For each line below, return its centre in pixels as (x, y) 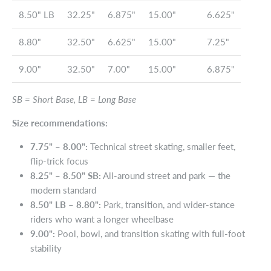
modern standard (63, 190)
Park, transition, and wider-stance (168, 204)
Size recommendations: (60, 122)
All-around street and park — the (166, 175)
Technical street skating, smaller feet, (162, 146)
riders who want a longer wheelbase (102, 219)
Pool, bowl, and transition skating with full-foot (150, 233)
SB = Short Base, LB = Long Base (74, 99)
